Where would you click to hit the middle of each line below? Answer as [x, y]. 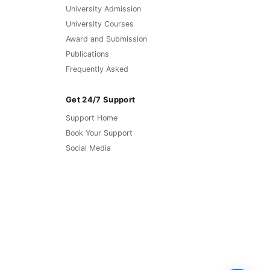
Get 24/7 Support [101, 99]
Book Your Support [99, 133]
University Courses [100, 24]
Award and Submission [106, 39]
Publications [87, 54]
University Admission [103, 9]
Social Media [88, 148]
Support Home [92, 118]
